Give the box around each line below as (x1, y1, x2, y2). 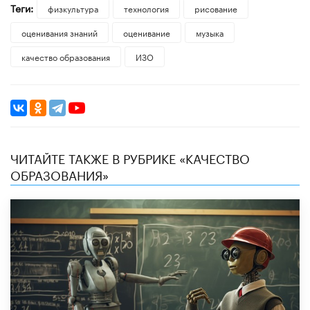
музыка (195, 25, 224, 39)
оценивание (122, 25, 170, 39)
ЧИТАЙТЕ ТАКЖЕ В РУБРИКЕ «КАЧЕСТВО (10, 147, 250, 167)
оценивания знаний (21, 25, 98, 39)
